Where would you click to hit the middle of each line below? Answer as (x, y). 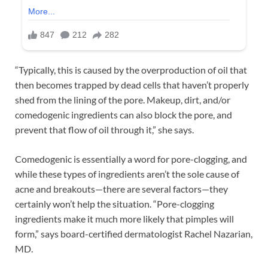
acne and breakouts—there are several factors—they (121, 188)
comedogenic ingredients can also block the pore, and (124, 114)
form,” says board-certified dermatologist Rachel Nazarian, (134, 233)
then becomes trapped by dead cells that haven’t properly (132, 84)
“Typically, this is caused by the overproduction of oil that (131, 69)
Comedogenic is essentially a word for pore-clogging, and (131, 159)
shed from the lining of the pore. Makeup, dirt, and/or (123, 99)
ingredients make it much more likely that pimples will (124, 218)
